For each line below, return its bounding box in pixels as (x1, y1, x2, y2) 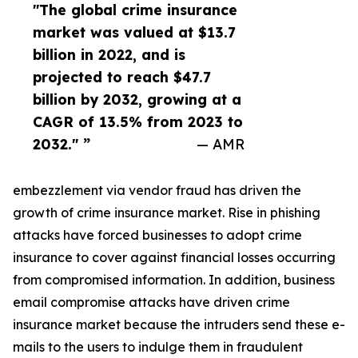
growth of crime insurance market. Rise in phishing (13, 205, 320, 221)
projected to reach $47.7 (33, 68, 211, 86)
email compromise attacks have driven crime (13, 294, 290, 311)
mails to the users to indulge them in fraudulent (13, 339, 303, 356)
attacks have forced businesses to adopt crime (13, 227, 302, 244)
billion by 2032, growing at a (33, 90, 241, 109)
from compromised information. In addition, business (13, 272, 335, 288)
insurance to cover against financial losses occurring (13, 249, 336, 266)
